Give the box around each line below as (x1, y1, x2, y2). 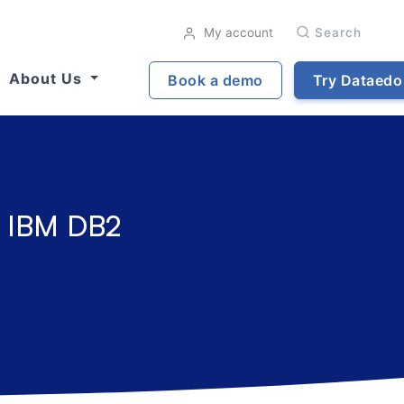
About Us (8, 69, 87, 87)
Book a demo (168, 70, 263, 89)
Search (315, 25, 362, 40)
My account (200, 25, 273, 40)
